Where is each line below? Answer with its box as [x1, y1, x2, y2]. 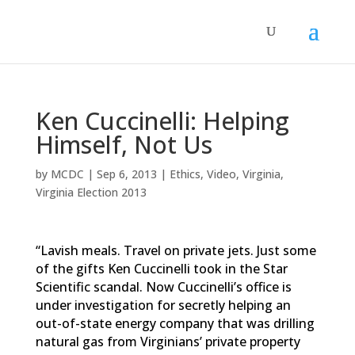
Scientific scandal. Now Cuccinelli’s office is [35, 278, 292, 296]
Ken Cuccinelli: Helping [35, 105, 289, 137]
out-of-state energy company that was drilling [35, 315, 315, 332]
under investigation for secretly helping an [35, 296, 291, 314]
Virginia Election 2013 [35, 185, 147, 200]
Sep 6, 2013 [96, 166, 157, 181]
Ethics [169, 166, 200, 181]
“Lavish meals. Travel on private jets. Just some [35, 242, 316, 259]
